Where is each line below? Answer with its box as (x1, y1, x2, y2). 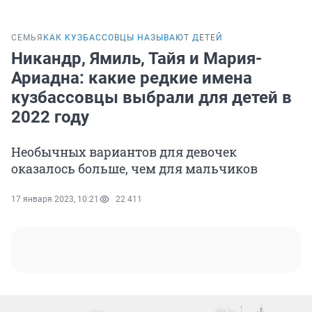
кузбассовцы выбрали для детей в (11, 88, 292, 108)
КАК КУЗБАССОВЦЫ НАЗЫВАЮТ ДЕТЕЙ (43, 33, 223, 43)
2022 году (11, 107, 89, 127)
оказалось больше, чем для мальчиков (11, 160, 258, 178)
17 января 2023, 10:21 (11, 194, 99, 205)
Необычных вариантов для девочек (11, 143, 237, 161)
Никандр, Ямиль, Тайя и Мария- (11, 49, 262, 69)
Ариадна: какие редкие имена (11, 68, 252, 88)
